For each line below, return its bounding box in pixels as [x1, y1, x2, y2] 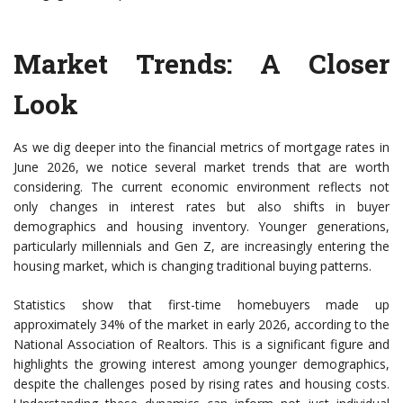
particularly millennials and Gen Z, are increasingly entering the [13, 237, 390, 255]
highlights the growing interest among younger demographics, [13, 355, 390, 373]
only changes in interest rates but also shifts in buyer [13, 198, 390, 216]
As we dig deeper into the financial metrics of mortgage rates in [13, 139, 390, 157]
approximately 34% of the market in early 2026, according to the [13, 316, 390, 334]
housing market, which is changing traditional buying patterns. [13, 257, 372, 275]
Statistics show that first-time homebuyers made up [13, 296, 390, 314]
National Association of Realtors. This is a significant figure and [13, 336, 390, 354]
